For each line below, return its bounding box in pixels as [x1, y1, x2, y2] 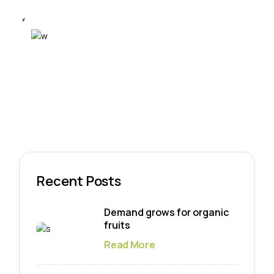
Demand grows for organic [104, 206, 229, 220]
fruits [104, 218, 131, 232]
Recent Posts [36, 172, 121, 191]
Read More [104, 238, 155, 252]
